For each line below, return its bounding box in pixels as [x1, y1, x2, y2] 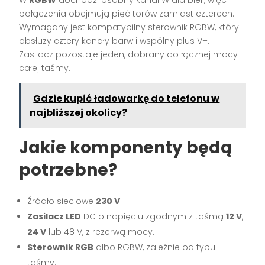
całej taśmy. [19, 62, 71, 75]
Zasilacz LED [27, 211, 82, 223]
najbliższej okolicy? [30, 106, 128, 120]
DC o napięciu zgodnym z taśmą [81, 211, 227, 223]
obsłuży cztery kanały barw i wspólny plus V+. [19, 35, 210, 47]
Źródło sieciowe [27, 195, 96, 208]
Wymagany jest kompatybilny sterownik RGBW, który [19, 21, 240, 34]
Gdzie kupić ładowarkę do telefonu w [33, 92, 220, 106]
